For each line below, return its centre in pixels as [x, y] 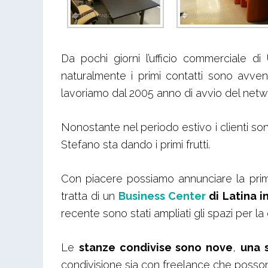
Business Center [162, 196]
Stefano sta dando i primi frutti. [135, 144]
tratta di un [90, 196]
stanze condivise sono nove [156, 247]
